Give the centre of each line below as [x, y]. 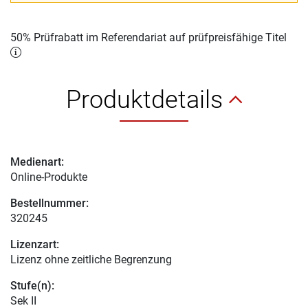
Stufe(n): [32, 286]
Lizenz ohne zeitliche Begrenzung [91, 260]
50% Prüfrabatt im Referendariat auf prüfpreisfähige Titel [148, 38]
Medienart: [37, 162]
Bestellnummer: [49, 203]
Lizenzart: [35, 245]
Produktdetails [147, 100]
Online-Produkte [49, 177]
